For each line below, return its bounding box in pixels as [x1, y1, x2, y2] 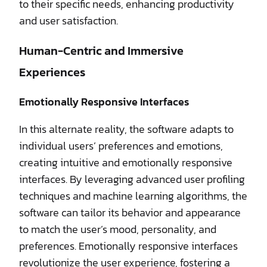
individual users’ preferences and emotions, [19, 137, 223, 154]
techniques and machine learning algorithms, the [19, 187, 247, 204]
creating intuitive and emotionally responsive [19, 154, 232, 170]
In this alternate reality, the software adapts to [19, 120, 234, 137]
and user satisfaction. [19, 12, 118, 29]
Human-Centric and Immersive [19, 41, 184, 60]
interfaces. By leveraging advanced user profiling [19, 170, 245, 187]
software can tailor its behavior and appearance [19, 204, 241, 221]
